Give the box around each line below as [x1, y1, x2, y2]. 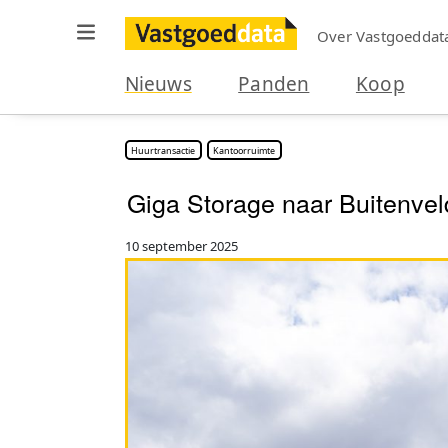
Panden [238, 71, 310, 97]
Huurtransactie [131, 143, 195, 157]
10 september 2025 [124, 237, 238, 255]
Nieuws [124, 71, 192, 97]
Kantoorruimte [213, 143, 275, 157]
